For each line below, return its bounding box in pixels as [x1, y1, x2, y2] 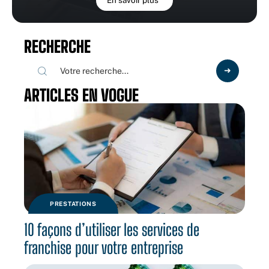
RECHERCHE [24, 37, 91, 57]
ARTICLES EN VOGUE [24, 85, 139, 106]
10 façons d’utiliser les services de [24, 220, 199, 240]
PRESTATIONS [50, 200, 97, 208]
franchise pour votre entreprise [24, 238, 183, 258]
